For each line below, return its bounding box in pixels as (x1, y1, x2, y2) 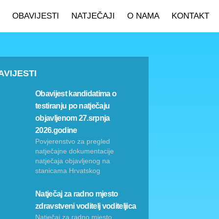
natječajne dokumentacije (35, 147, 114, 155)
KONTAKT (171, 11, 209, 21)
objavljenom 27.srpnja (35, 114, 110, 122)
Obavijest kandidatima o (35, 89, 117, 98)
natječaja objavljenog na (35, 157, 110, 165)
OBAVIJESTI (12, 11, 59, 21)
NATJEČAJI (71, 11, 115, 21)
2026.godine (35, 126, 77, 134)
